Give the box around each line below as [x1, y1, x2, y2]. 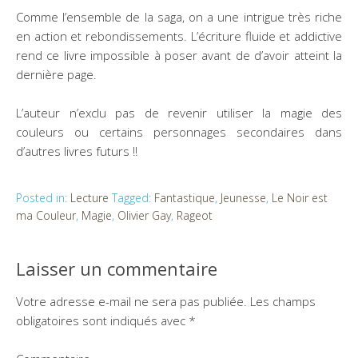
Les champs [247, 292, 316, 309]
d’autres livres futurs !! [16, 142, 137, 159]
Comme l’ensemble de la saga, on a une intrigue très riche [16, 8, 342, 25]
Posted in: [16, 189, 70, 205]
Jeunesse [221, 189, 266, 205]
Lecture [70, 189, 109, 205]
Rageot [177, 207, 213, 223]
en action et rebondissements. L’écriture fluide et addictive [16, 27, 342, 44]
